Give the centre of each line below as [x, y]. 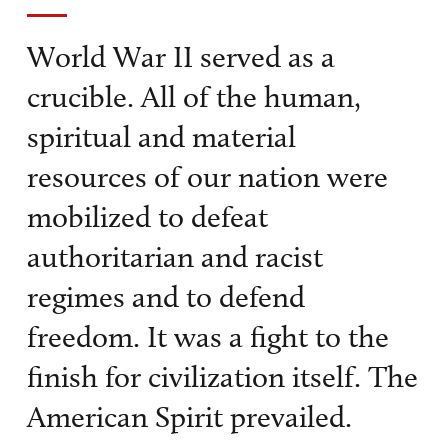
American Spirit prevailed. [189, 417]
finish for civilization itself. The [222, 377]
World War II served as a [180, 57]
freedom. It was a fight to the [207, 337]
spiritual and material [161, 137]
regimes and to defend [165, 297]
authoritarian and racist [174, 257]
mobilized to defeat [147, 217]
